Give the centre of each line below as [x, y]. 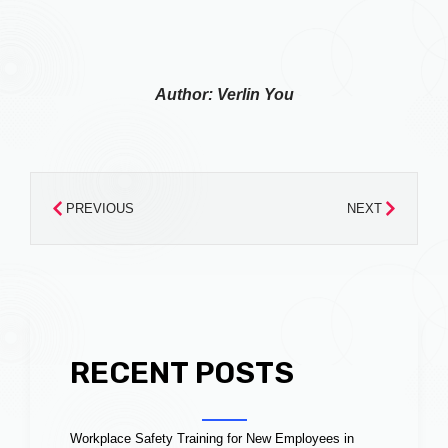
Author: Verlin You [224, 94]
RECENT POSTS [182, 372]
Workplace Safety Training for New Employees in [212, 438]
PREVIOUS [100, 208]
